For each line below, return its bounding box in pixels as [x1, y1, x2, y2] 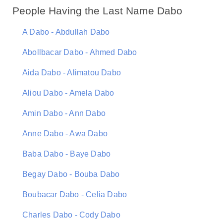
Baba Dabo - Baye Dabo [22, 150, 111, 158]
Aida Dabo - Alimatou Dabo [22, 68, 121, 77]
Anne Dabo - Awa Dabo [22, 129, 108, 138]
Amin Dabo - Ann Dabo [22, 109, 106, 117]
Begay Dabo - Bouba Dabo [22, 170, 120, 178]
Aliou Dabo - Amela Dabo [22, 89, 114, 97]
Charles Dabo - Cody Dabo [22, 211, 120, 219]
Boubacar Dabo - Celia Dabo [22, 190, 127, 199]
